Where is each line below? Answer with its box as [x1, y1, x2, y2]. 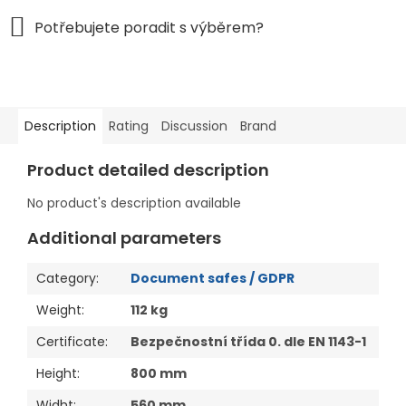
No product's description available [27, 194, 241, 213]
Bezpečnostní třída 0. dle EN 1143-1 [130, 333, 366, 352]
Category [36, 269, 96, 288]
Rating [109, 117, 149, 136]
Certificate [36, 333, 105, 352]
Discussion [161, 117, 227, 136]
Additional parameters [27, 227, 221, 250]
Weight [36, 301, 82, 320]
